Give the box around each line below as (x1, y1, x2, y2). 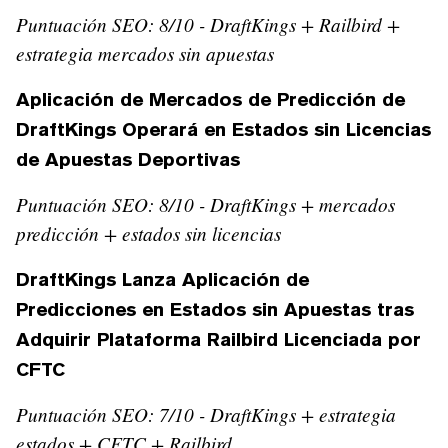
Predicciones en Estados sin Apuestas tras (16, 297, 414, 320)
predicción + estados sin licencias (16, 219, 281, 246)
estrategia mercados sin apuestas (16, 39, 274, 66)
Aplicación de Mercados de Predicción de (16, 87, 405, 110)
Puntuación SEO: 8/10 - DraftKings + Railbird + (16, 10, 400, 37)
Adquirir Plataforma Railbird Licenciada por (16, 327, 421, 350)
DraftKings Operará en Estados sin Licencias (16, 117, 431, 140)
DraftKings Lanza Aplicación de (16, 267, 309, 290)
